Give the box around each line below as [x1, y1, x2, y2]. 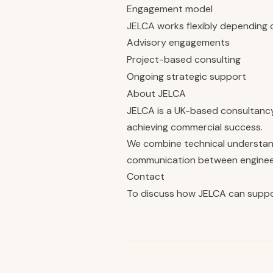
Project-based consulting [127, 53, 241, 66]
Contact [127, 170, 165, 183]
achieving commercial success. [127, 121, 263, 133]
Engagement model [127, 2, 213, 15]
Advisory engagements [127, 36, 230, 49]
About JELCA [127, 87, 186, 100]
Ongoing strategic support [127, 70, 246, 83]
